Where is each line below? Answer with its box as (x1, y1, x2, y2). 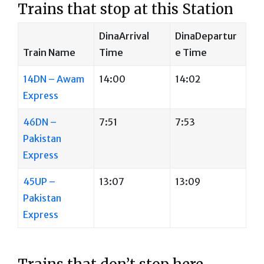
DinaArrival (99, 29, 149, 42)
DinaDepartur (175, 29, 237, 42)
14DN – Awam (23, 72, 84, 85)
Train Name (23, 46, 75, 58)
